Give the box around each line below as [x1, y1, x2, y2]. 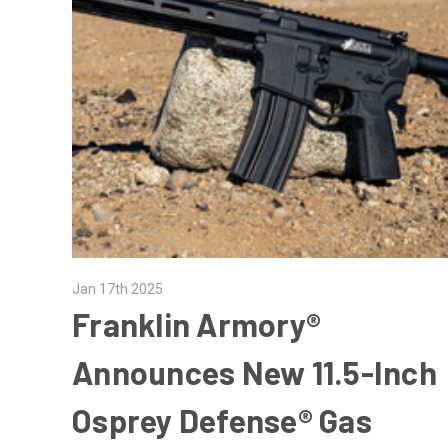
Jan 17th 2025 [72, 280, 164, 297]
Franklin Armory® [72, 304, 322, 343]
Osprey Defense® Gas [72, 400, 372, 439]
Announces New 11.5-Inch [72, 352, 437, 391]
